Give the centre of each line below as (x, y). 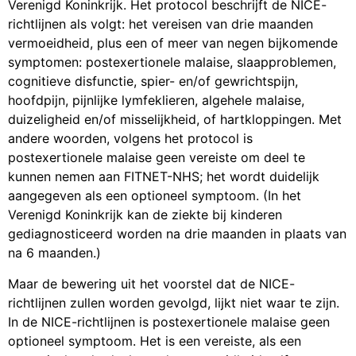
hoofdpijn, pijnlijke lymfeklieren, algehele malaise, (156, 101)
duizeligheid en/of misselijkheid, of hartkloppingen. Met (175, 120)
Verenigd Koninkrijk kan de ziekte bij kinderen (145, 215)
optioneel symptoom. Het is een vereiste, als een (155, 341)
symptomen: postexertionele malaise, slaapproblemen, (172, 62)
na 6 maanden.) (54, 253)
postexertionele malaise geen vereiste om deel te (157, 158)
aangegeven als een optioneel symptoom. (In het (155, 196)
